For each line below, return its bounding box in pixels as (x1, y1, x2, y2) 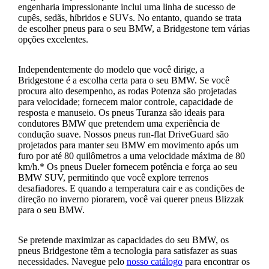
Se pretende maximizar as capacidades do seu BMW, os (17, 234, 229, 245)
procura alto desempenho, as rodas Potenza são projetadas (17, 85, 237, 96)
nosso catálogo (126, 256, 183, 267)
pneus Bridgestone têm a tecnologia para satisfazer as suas (17, 245, 237, 256)
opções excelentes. (17, 34, 88, 44)
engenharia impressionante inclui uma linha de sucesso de (17, 1, 235, 12)
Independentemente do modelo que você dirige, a (17, 64, 204, 74)
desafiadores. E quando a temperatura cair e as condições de (17, 183, 244, 193)
